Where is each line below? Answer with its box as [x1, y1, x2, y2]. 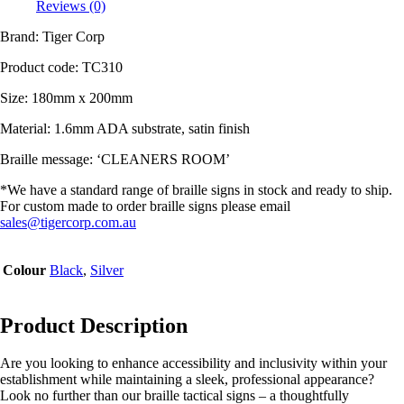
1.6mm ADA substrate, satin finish [54, 120, 250, 136]
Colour [3, 262, 46, 278]
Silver [90, 262, 124, 278]
